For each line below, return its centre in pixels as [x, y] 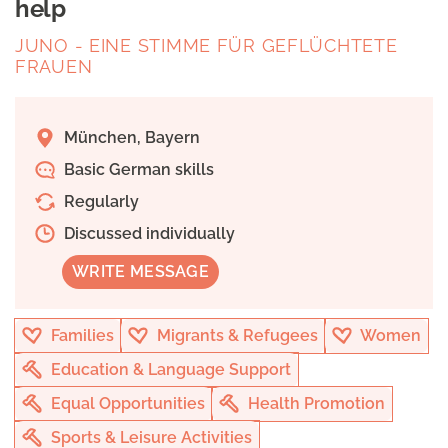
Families [80, 336]
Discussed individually [147, 234]
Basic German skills [137, 170]
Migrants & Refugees [235, 336]
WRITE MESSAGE [141, 272]
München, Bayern [130, 138]
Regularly [99, 202]
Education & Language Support [169, 370]
